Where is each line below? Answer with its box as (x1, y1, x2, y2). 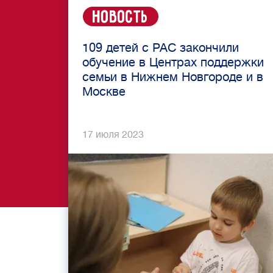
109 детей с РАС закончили (82, 41, 239, 55)
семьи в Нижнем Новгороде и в (82, 70, 263, 84)
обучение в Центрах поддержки (82, 55, 264, 69)
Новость (93, 8, 149, 27)
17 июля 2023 (82, 129, 144, 140)
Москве (82, 85, 126, 99)
